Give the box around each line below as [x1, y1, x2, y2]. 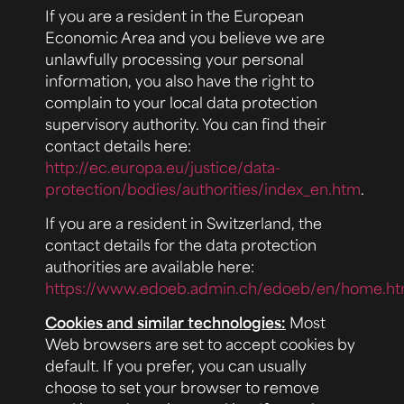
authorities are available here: [45, 255, 254, 276]
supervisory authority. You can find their [45, 113, 326, 133]
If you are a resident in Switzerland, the [45, 212, 322, 233]
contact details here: [45, 134, 191, 155]
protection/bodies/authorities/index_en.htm [45, 178, 361, 198]
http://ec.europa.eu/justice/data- [45, 156, 280, 177]
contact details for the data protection [45, 234, 317, 254]
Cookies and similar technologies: [45, 312, 286, 333]
